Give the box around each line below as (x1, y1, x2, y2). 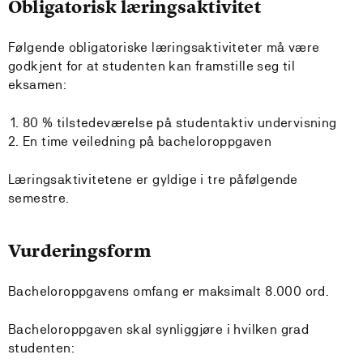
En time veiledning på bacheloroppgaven (23, 134, 272, 149)
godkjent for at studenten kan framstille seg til (8, 58, 296, 74)
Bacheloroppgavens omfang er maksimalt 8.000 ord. (8, 284, 330, 299)
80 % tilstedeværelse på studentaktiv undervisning (23, 115, 337, 130)
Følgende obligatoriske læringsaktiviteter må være (8, 40, 320, 55)
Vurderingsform (8, 239, 152, 263)
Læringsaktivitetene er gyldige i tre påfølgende (8, 172, 298, 187)
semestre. (8, 190, 70, 206)
